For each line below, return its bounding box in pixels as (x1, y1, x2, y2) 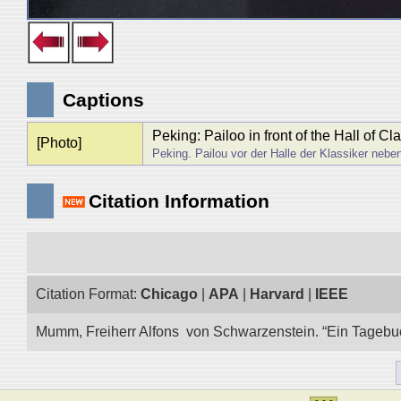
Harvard (250, 286, 304, 302)
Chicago (141, 286, 198, 302)
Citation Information (89, 191, 269, 211)
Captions (63, 90, 144, 110)
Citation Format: (36, 286, 141, 302)
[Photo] (36, 135, 81, 150)
